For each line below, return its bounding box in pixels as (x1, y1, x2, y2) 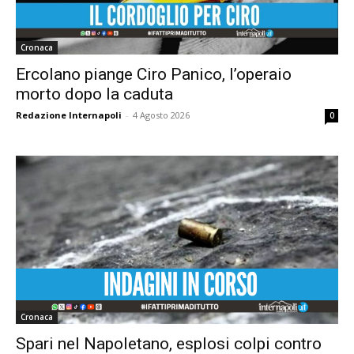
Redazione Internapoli (16, 108, 122, 121)
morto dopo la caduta (16, 84, 173, 104)
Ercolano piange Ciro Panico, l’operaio (16, 64, 292, 84)
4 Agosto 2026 (133, 108, 190, 121)
